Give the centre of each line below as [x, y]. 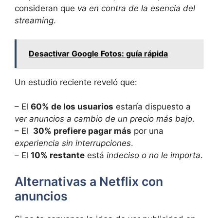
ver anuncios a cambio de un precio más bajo [103, 119]
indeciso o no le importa [154, 155]
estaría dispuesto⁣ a [152, 107]
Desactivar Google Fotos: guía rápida [98, 53]
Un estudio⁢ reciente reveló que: [76, 82]
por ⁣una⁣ [147, 131]
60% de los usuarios [72, 107]
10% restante [58, 155]
